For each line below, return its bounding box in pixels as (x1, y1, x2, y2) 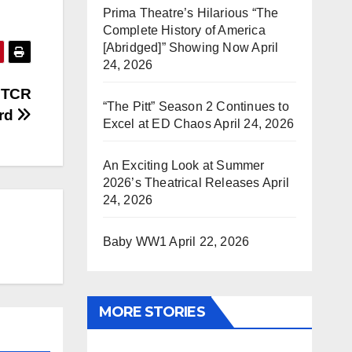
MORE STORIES (98, 303, 205, 321)
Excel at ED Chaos (102, 117, 211, 130)
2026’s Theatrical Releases (102, 176, 260, 189)
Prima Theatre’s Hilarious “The (102, 6, 279, 20)
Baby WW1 (102, 235, 167, 248)
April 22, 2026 (169, 235, 250, 248)
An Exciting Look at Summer (102, 159, 265, 172)
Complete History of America (102, 24, 266, 37)
